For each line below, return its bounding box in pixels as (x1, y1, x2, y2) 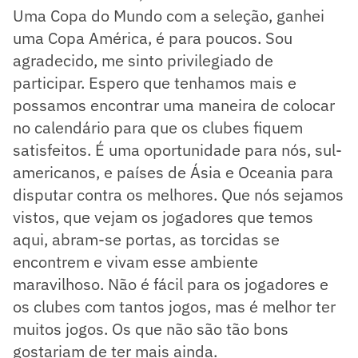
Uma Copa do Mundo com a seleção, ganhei (13, 4, 324, 26)
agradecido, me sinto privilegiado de (13, 49, 273, 71)
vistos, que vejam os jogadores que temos (13, 205, 313, 228)
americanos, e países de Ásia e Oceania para (13, 161, 333, 183)
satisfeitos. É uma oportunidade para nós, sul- (13, 138, 342, 161)
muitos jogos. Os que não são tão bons (13, 317, 288, 340)
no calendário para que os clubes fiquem (13, 116, 303, 138)
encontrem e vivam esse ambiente (13, 250, 258, 272)
